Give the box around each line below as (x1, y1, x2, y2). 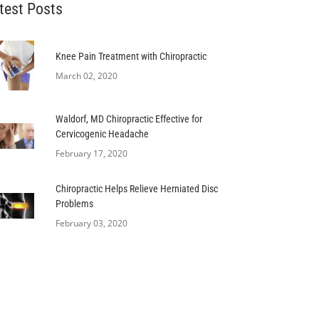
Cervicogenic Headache (56, 128, 149, 140)
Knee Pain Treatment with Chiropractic (56, 50, 206, 62)
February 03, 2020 (56, 217, 127, 229)
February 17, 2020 (56, 147, 127, 159)
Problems (56, 198, 93, 209)
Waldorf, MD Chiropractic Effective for (56, 113, 202, 125)
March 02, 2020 (56, 69, 117, 82)
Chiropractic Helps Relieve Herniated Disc (56, 183, 218, 194)
